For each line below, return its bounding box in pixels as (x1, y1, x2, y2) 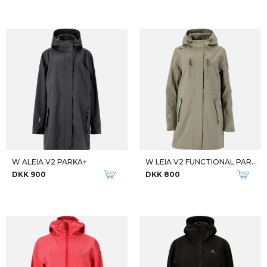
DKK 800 (145, 170, 180, 179)
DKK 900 (12, 170, 46, 179)
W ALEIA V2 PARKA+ (12, 157, 87, 166)
